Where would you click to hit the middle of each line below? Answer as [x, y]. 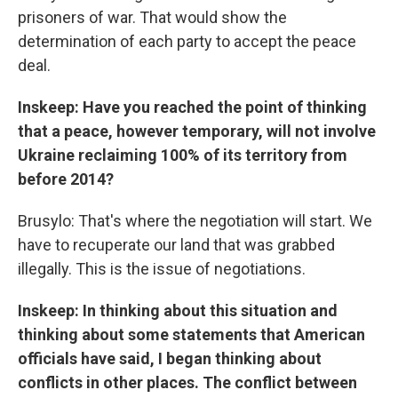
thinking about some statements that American [191, 334]
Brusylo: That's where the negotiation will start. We [195, 221]
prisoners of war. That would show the [152, 17]
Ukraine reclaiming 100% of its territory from [183, 155]
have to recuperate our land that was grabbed [176, 245]
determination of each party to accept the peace [187, 41]
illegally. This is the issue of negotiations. [162, 269]
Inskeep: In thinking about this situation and [178, 310]
